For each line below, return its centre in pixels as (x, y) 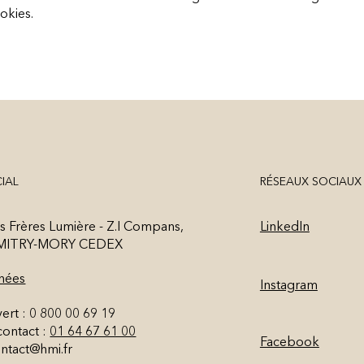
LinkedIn (284, 228)
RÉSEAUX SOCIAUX (310, 182)
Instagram (288, 286)
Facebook (289, 342)
